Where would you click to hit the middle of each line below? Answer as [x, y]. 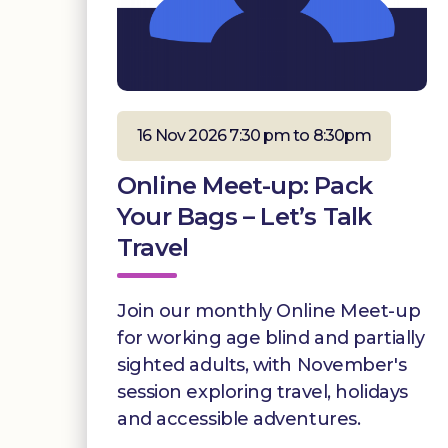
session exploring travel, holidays [262, 391]
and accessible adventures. [239, 418]
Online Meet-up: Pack [244, 185]
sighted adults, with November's [262, 364]
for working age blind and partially [271, 337]
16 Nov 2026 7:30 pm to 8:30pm [254, 135]
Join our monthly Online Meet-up [269, 310]
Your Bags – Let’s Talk [244, 216]
